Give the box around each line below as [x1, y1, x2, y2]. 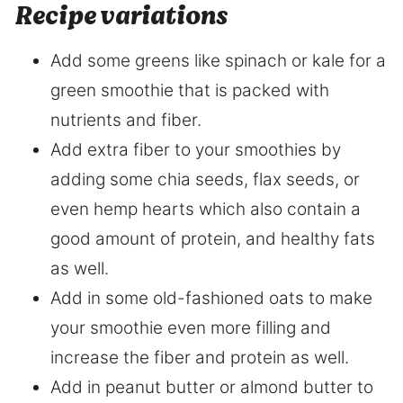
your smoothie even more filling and [50, 318, 331, 338]
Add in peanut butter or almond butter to [50, 377, 373, 398]
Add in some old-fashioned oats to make [50, 288, 372, 309]
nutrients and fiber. [50, 110, 201, 130]
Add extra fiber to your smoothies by [50, 139, 341, 160]
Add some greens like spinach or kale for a [50, 50, 386, 71]
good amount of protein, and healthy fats [50, 228, 375, 249]
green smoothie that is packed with [50, 80, 329, 101]
